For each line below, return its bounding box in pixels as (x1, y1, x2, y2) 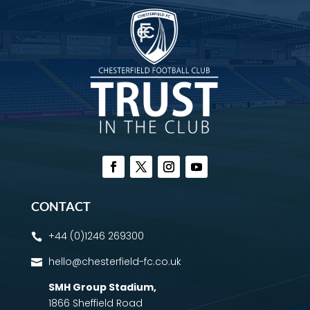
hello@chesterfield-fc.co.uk (48, 255, 181, 269)
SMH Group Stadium (48, 280, 154, 295)
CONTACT (30, 199, 91, 215)
